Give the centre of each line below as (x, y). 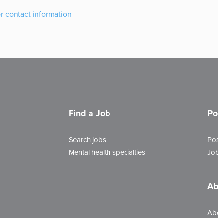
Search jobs (87, 139)
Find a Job (90, 113)
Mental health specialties (107, 152)
